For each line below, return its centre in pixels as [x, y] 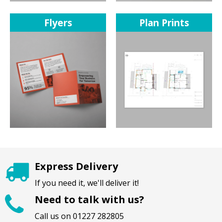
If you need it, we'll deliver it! [87, 183]
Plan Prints [164, 23]
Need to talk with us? [89, 199]
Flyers [58, 23]
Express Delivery [76, 166]
